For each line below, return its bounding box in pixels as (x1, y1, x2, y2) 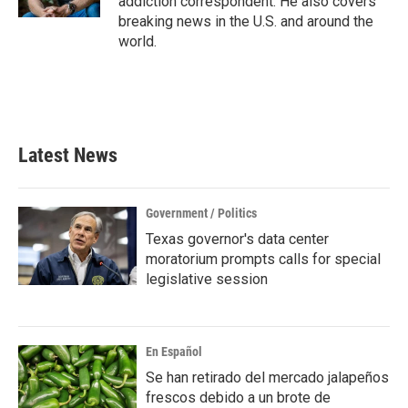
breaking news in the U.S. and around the (118, 13, 373, 30)
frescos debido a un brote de (146, 389, 331, 406)
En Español (146, 344, 202, 359)
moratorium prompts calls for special (146, 250, 381, 268)
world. (118, 33, 157, 50)
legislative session (146, 270, 268, 288)
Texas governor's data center (146, 230, 329, 248)
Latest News (18, 144, 117, 167)
